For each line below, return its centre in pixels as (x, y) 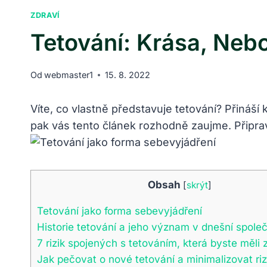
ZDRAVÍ (45, 15)
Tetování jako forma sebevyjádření (119, 211)
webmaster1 (69, 75)
